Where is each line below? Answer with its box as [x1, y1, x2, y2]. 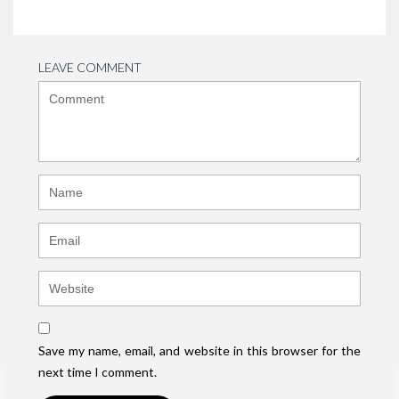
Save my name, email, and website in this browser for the [38, 343, 361, 359]
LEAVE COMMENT [38, 60, 142, 76]
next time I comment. [38, 364, 157, 380]
